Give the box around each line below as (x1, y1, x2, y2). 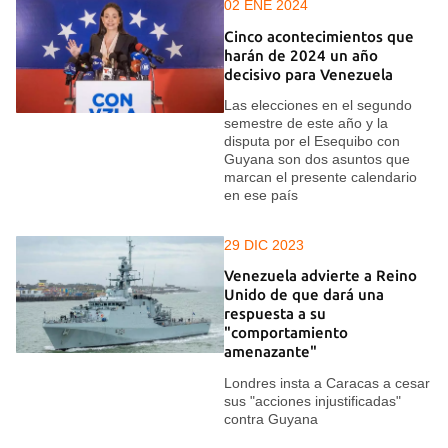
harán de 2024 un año (224, 46, 378, 64)
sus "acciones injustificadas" (224, 392, 401, 409)
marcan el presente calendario (224, 169, 417, 185)
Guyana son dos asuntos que (224, 151, 410, 167)
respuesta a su (224, 305, 326, 323)
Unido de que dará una (224, 286, 384, 304)
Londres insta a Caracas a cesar (224, 374, 430, 391)
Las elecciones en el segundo (224, 97, 412, 113)
